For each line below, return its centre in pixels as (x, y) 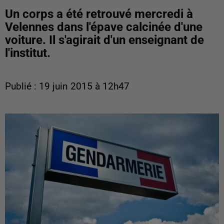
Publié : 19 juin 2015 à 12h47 (67, 86)
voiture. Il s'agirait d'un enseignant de (104, 40)
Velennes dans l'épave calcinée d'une (104, 27)
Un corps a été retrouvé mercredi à (99, 14)
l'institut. (28, 53)
